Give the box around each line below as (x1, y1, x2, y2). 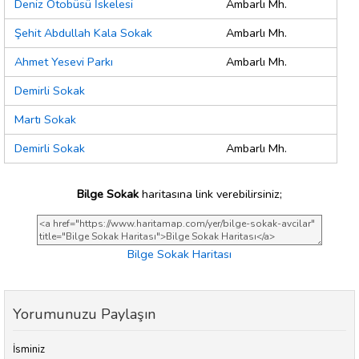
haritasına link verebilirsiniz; (139, 185, 282, 202)
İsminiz (13, 342, 45, 357)
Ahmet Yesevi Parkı (14, 54, 113, 71)
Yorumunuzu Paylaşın (13, 305, 155, 325)
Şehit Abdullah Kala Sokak (14, 25, 152, 42)
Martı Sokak (14, 111, 76, 128)
